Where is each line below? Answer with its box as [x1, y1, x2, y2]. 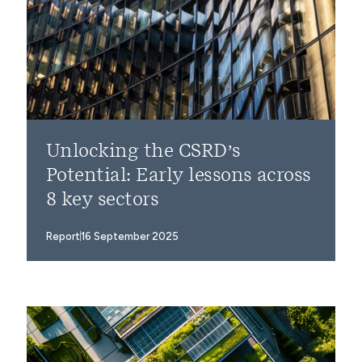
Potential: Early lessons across [46, 166, 311, 184]
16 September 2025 [81, 229, 179, 242]
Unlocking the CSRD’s [46, 141, 241, 160]
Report [46, 229, 80, 242]
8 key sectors [46, 190, 159, 208]
